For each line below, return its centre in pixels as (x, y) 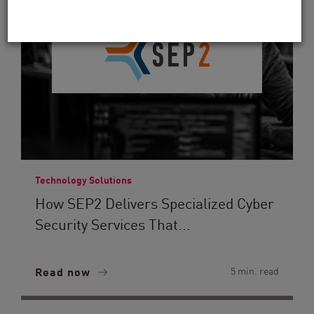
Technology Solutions (83, 179)
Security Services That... (113, 224)
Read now (64, 271)
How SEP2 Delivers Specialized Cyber (155, 203)
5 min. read (255, 271)
